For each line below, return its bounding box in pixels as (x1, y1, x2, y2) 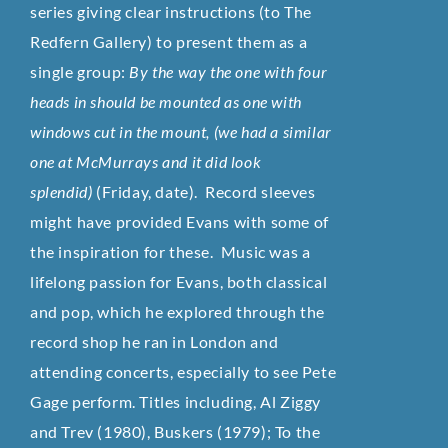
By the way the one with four (129, 62, 328, 82)
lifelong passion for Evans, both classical (30, 272, 328, 292)
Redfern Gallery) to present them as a (30, 32, 308, 52)
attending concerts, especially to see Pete (30, 362, 337, 382)
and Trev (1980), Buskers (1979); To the (30, 422, 321, 442)
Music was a (220, 242, 311, 262)
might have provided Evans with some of (30, 212, 329, 232)
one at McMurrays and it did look (30, 152, 262, 172)
